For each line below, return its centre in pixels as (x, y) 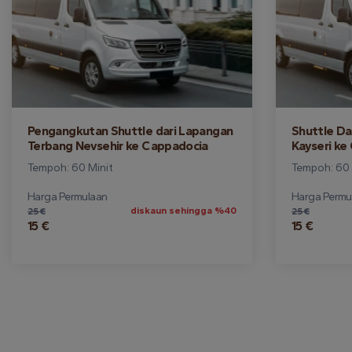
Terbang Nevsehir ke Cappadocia (118, 146)
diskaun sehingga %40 (183, 211)
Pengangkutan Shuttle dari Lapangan (130, 131)
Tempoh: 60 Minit (70, 168)
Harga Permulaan (68, 197)
